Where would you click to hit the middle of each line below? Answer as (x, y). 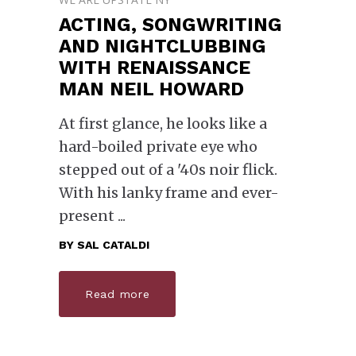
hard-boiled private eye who (158, 146)
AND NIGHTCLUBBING (163, 46)
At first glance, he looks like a (163, 123)
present (88, 215)
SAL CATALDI (113, 244)
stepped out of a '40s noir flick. (168, 169)
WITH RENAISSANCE (155, 67)
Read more (118, 294)
